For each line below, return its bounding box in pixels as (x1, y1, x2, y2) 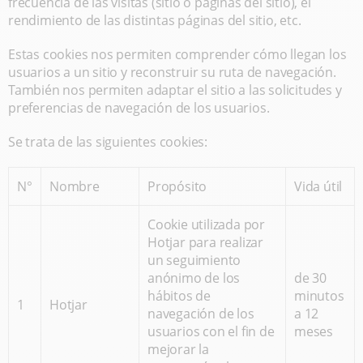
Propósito (147, 177, 207, 195)
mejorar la (147, 340, 209, 358)
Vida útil (294, 177, 343, 195)
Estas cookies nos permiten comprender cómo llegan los (8, 45, 347, 63)
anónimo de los (147, 269, 241, 287)
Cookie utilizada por (147, 216, 266, 233)
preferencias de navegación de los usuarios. (8, 99, 270, 117)
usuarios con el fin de (147, 322, 275, 340)
